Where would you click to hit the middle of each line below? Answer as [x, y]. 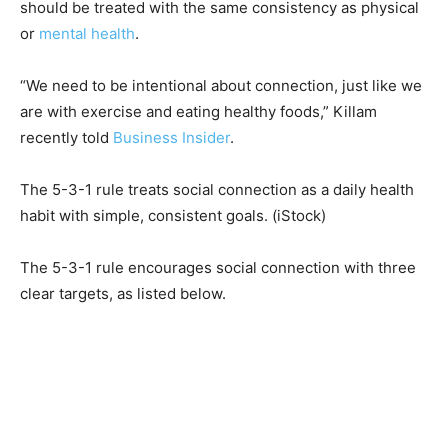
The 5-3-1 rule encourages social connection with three [218, 268]
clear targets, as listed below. [123, 294]
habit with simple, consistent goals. [144, 216]
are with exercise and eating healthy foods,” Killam [198, 112]
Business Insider [171, 138]
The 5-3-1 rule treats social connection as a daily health [217, 190]
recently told [66, 138]
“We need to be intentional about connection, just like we [221, 86]
